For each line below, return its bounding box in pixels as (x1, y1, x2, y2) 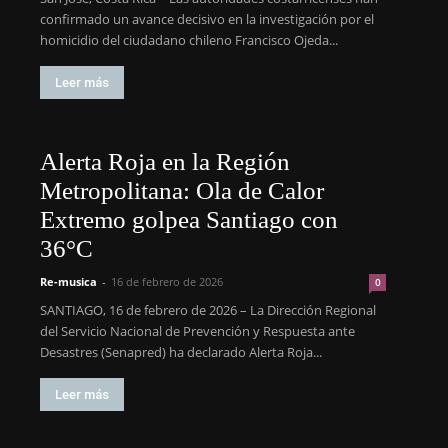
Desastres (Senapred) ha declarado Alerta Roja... (40, 343, 322, 361)
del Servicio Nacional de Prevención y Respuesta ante (40, 322, 355, 340)
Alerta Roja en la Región (40, 148, 290, 175)
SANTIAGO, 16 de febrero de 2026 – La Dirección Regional (40, 301, 376, 319)
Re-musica (40, 274, 97, 289)
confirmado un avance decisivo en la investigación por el (40, 10, 374, 28)
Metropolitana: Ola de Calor (40, 177, 324, 204)
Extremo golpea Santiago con (40, 206, 338, 233)
